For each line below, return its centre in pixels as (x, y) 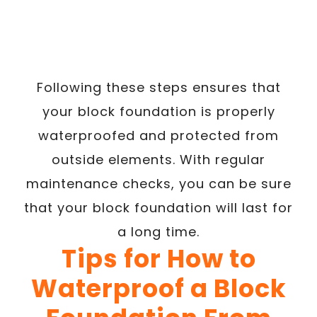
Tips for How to (158, 258)
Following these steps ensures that (158, 87)
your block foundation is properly (158, 111)
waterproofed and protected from (158, 135)
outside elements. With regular (158, 159)
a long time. (158, 231)
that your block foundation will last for (158, 207)
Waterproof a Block (158, 288)
